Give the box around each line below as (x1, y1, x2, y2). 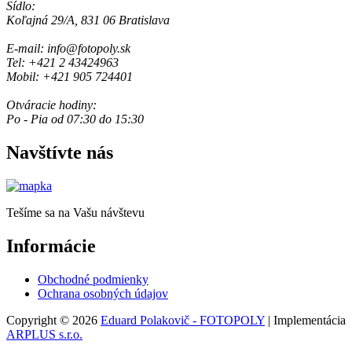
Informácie (6, 236, 96, 257)
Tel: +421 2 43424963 (6, 56, 119, 70)
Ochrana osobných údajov (38, 287, 168, 300)
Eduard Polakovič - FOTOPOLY (101, 313, 265, 327)
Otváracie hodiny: (6, 98, 97, 112)
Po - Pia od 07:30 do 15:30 (6, 112, 144, 126)
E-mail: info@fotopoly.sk (6, 42, 130, 56)
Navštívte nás (6, 142, 113, 163)
